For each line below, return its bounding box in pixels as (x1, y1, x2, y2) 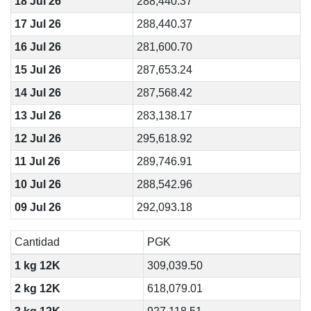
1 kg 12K (14, 260, 60, 271)
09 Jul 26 (14, 201, 61, 213)
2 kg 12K (14, 283, 60, 294)
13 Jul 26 (14, 110, 61, 121)
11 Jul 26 (14, 155, 60, 167)
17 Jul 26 (14, 18, 61, 30)
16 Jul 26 (14, 41, 61, 53)
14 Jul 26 (14, 87, 61, 99)
